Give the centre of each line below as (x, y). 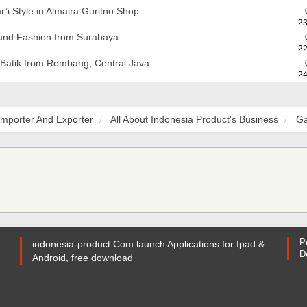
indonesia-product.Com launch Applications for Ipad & (148, 244)
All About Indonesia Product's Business (194, 119)
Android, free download (83, 257)
